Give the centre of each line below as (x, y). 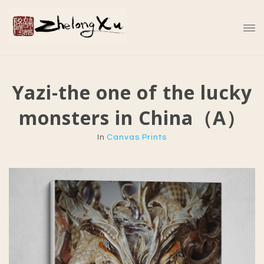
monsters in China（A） (132, 118)
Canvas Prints (137, 137)
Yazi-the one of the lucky (132, 92)
